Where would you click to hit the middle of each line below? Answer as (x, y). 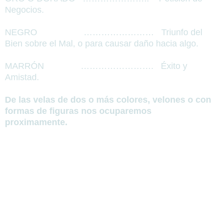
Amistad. (22, 77)
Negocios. (24, 10)
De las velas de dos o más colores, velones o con (108, 100)
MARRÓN (24, 66)
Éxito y (173, 66)
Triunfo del (181, 33)
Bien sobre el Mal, (40, 44)
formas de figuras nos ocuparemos (78, 111)
